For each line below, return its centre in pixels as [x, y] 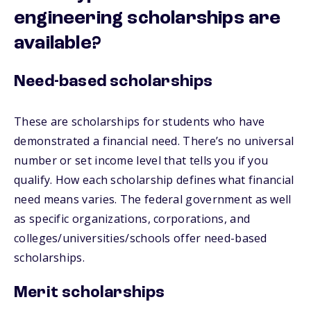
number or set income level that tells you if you [141, 160]
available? [58, 44]
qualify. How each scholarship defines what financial [154, 180]
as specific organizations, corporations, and [132, 219]
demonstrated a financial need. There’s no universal [154, 141]
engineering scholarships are [148, 19]
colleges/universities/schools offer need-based [141, 238]
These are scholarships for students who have [140, 121]
